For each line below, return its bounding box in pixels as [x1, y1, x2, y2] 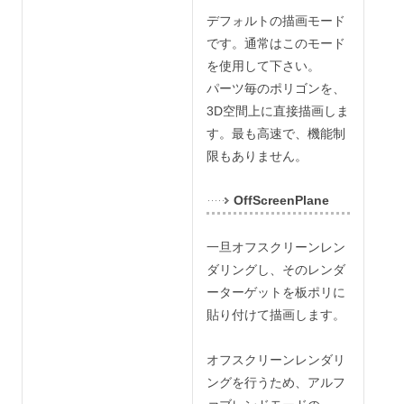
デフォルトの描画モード [207, 14, 345, 29]
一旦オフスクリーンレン [207, 240, 345, 255]
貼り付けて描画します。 [207, 308, 345, 323]
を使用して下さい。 [207, 59, 320, 74]
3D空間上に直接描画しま [207, 104, 349, 119]
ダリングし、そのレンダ [207, 262, 345, 278]
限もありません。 [207, 149, 308, 164]
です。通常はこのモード [207, 36, 345, 51]
